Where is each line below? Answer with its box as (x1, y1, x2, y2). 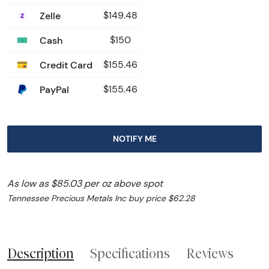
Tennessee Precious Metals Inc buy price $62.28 (7, 192, 195, 204)
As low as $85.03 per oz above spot (7, 177, 163, 189)
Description (7, 245, 74, 261)
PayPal (37, 83, 69, 95)
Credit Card (37, 58, 92, 71)
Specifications (90, 245, 170, 261)
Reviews (186, 245, 234, 261)
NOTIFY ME (112, 133, 157, 144)
